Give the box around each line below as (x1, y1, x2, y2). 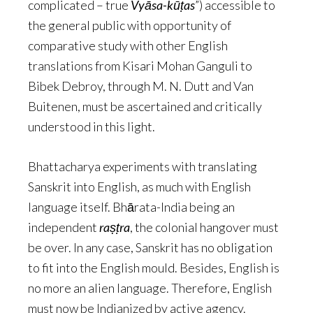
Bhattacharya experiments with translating (28, 159, 257, 175)
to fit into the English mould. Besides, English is (28, 260, 279, 276)
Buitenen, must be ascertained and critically (28, 99, 262, 115)
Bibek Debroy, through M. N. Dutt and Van (28, 78, 254, 94)
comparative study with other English (28, 38, 228, 54)
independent (28, 219, 99, 235)
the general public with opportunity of (28, 17, 231, 34)
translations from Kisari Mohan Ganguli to (28, 58, 252, 74)
